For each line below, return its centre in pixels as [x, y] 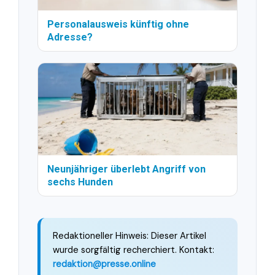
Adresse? [70, 37]
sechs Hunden [80, 182]
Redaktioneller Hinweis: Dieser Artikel [130, 235]
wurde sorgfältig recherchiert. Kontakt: [134, 250]
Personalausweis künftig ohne [118, 24]
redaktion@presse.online [104, 264]
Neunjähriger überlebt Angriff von [126, 169]
